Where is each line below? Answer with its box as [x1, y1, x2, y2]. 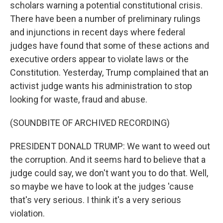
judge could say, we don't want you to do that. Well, [10, 168, 208, 178]
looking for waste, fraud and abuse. [10, 94, 147, 105]
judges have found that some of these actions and [10, 40, 209, 51]
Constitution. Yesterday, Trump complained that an [10, 67, 209, 78]
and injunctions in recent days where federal [10, 27, 185, 37]
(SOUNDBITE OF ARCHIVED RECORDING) [10, 117, 170, 128]
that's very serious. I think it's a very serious [10, 195, 181, 205]
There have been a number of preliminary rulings [10, 13, 201, 24]
